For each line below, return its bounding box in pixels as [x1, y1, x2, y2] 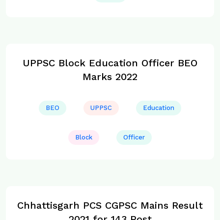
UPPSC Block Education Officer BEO [23, 57, 197, 69]
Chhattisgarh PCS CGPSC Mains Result [17, 199, 203, 212]
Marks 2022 [82, 71, 137, 83]
